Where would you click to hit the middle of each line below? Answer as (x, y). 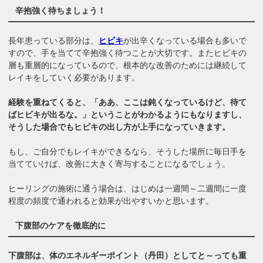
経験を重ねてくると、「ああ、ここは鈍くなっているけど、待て (128, 102)
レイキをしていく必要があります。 (74, 77)
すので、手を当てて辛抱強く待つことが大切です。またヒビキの (128, 53)
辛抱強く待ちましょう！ (60, 10)
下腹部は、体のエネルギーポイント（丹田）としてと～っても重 (128, 255)
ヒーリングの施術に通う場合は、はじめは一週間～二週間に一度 (128, 188)
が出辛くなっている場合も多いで (185, 40)
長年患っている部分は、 (54, 40)
